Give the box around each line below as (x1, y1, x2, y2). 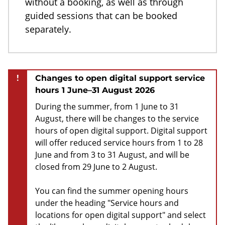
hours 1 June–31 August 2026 (35, 85, 155, 95)
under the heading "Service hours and (35, 197, 179, 208)
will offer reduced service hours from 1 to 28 (35, 137, 203, 148)
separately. (25, 23, 71, 35)
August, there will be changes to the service (35, 113, 199, 124)
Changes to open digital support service (35, 73, 205, 83)
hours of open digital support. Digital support (35, 125, 207, 136)
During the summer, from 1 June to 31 (35, 100, 179, 112)
